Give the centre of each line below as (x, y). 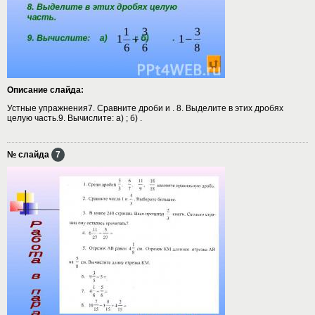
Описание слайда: (45, 90)
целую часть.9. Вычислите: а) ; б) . (75, 118)
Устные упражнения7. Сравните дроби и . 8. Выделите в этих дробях (145, 108)
